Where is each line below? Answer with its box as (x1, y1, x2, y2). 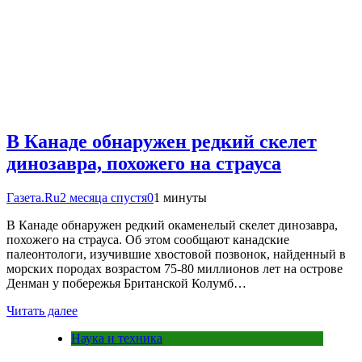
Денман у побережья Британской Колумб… (6, 276, 246, 291)
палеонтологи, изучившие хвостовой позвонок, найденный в (6, 247, 346, 262)
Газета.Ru (6, 191, 60, 205)
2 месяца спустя (60, 191, 147, 205)
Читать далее (6, 304, 78, 318)
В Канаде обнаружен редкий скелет (6, 131, 317, 153)
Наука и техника (71, 331, 162, 346)
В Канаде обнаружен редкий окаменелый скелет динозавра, (6, 218, 338, 233)
